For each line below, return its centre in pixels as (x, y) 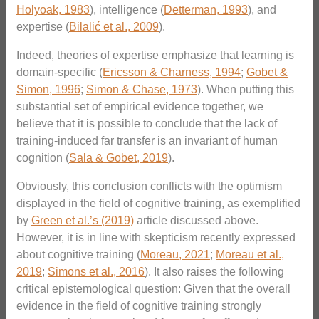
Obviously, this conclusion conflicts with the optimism (149, 187)
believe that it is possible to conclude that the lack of (147, 124)
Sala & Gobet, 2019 (119, 158)
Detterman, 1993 (206, 10)
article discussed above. (196, 221)
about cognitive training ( (78, 255)
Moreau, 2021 (175, 255)
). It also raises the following (214, 272)
